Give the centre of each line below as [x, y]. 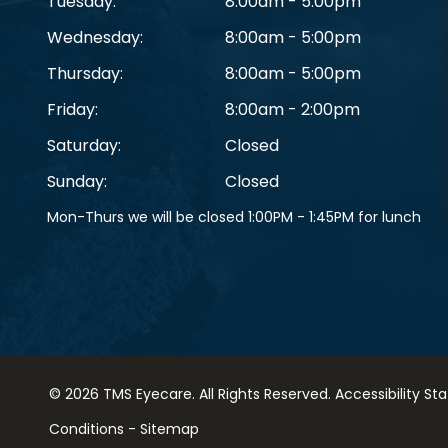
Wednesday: [95, 37]
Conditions [86, 428]
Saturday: [84, 145]
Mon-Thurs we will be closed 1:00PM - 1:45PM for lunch [234, 216]
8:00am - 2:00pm [292, 109]
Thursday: [85, 73]
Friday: [72, 109]
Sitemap [169, 428]
